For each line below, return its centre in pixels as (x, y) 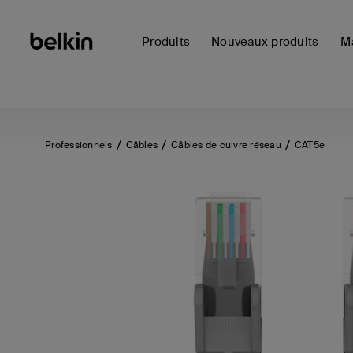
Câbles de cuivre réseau (226, 145)
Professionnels (79, 145)
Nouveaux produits (265, 42)
